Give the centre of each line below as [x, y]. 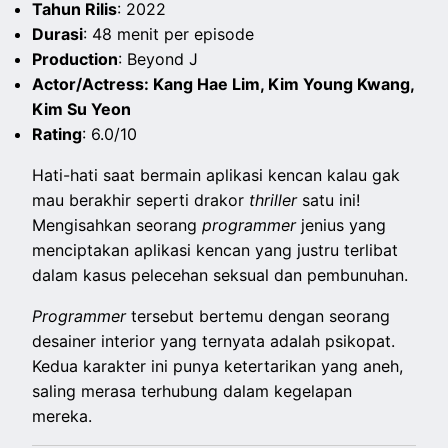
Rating [57, 133]
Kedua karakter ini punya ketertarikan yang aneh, [218, 365]
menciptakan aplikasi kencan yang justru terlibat [215, 249]
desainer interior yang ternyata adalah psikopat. [214, 340]
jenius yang [344, 224]
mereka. [62, 415]
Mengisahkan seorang [117, 224]
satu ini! [329, 199]
